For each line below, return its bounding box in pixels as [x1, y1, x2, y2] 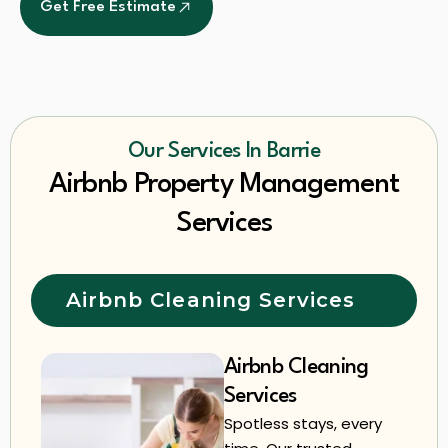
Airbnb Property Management [49, 170, 399, 199]
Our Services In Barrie [128, 140, 320, 162]
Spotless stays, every [224, 412, 382, 434]
